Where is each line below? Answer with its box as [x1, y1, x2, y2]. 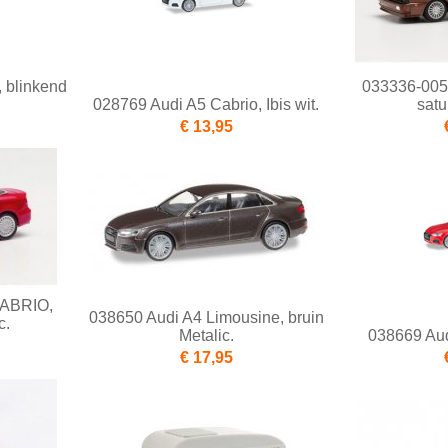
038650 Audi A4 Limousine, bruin [88, 309, 324, 327]
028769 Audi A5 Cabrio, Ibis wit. [93, 96, 319, 114]
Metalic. [178, 327, 234, 345]
